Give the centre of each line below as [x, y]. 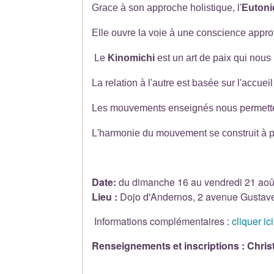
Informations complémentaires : [162, 221]
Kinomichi [131, 57]
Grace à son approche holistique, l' [167, 7]
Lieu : [105, 196]
